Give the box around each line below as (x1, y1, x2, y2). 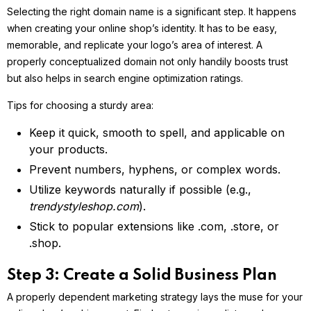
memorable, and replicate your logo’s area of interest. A (7, 39, 262, 51)
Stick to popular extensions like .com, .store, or (29, 219, 279, 234)
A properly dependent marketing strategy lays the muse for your (7, 291, 303, 303)
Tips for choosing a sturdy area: (7, 99, 153, 112)
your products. (29, 142, 108, 157)
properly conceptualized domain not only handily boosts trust (7, 56, 288, 68)
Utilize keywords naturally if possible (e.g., (29, 183, 251, 197)
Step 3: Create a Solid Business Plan (7, 268, 277, 284)
